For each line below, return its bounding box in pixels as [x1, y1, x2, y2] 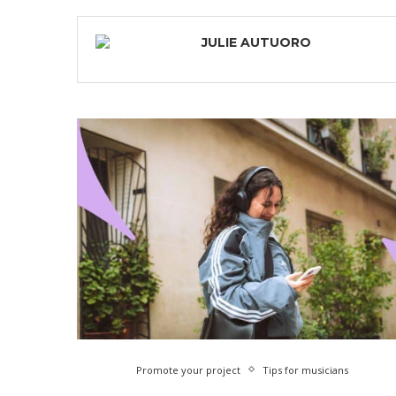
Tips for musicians [263, 362, 349, 377]
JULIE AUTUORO [202, 34, 311, 50]
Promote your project [136, 362, 241, 377]
